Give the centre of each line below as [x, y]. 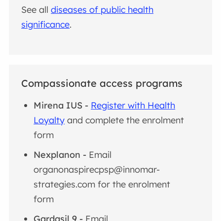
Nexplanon [57, 155]
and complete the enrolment [125, 120]
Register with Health [133, 106]
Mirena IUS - [62, 106]
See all [36, 9]
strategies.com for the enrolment [102, 184]
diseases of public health [102, 9]
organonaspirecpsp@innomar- [97, 170]
